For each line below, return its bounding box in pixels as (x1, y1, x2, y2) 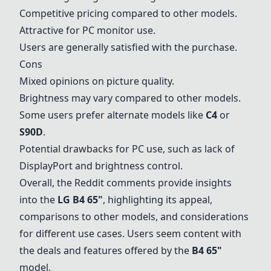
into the (19, 193, 57, 206)
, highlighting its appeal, (103, 193, 212, 206)
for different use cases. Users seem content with (19, 227, 241, 240)
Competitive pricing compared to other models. (19, 7, 237, 20)
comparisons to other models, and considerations (19, 210, 249, 223)
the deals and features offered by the (19, 244, 192, 257)
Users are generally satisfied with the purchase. (19, 41, 237, 54)
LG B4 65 (57, 193, 98, 206)
